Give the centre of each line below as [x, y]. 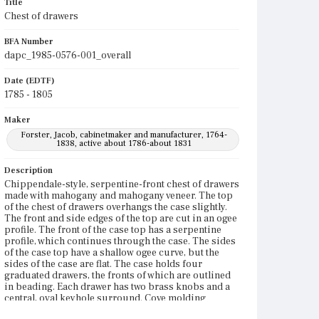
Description [28, 171]
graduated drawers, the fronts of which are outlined [117, 276]
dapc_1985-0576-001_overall [68, 56]
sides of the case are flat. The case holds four [103, 264]
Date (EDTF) [30, 81]
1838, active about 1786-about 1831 [124, 143]
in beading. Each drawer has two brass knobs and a [117, 287]
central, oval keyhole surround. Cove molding [105, 298]
